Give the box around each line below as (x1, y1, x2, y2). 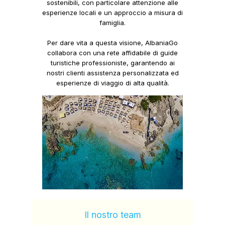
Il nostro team (84, 209, 141, 220)
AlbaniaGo (145, 39, 178, 47)
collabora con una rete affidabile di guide (47, 49, 178, 57)
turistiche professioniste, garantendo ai (50, 59, 175, 67)
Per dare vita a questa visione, (47, 39, 145, 47)
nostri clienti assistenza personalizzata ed (46, 69, 179, 77)
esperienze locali (42, 9, 96, 17)
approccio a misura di (114, 9, 183, 17)
